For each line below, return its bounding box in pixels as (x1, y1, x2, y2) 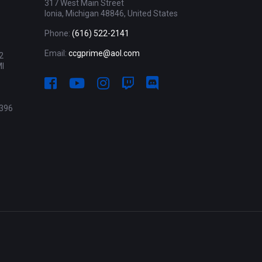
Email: (44, 49, 68, 58)
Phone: (44, 29, 72, 38)
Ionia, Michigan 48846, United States (44, 9, 178, 18)
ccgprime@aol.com (68, 49, 140, 58)
